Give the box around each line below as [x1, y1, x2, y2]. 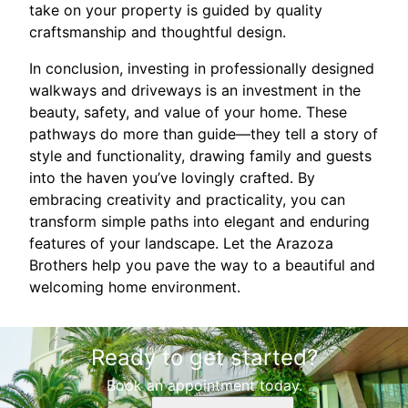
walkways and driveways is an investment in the [29, 81, 361, 99]
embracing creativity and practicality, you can [29, 190, 345, 209]
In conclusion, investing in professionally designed [29, 59, 374, 77]
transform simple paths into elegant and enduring [29, 212, 370, 230]
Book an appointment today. [106, 376, 302, 394]
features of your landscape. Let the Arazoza [29, 234, 333, 252]
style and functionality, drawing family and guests [29, 147, 372, 165]
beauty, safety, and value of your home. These [29, 103, 347, 121]
